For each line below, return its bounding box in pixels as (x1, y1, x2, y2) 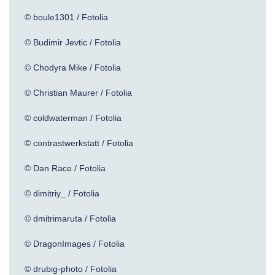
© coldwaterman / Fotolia (25, 113, 122, 123)
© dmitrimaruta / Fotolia (25, 214, 116, 223)
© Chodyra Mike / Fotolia (25, 63, 121, 72)
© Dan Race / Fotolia (25, 163, 106, 173)
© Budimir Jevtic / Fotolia (25, 37, 121, 47)
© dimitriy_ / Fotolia (25, 188, 99, 198)
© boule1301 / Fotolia (25, 12, 108, 22)
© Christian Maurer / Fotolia (25, 88, 132, 98)
